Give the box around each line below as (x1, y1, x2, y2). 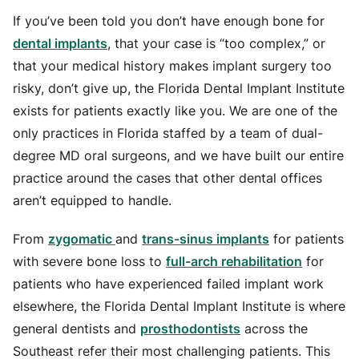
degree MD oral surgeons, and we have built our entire (13, 147, 344, 163)
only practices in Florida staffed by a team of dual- (13, 125, 323, 141)
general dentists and (13, 321, 140, 337)
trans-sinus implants (142, 231, 269, 247)
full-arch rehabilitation (166, 253, 302, 269)
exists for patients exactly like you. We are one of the (13, 103, 337, 119)
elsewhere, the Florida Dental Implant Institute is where (13, 298, 345, 314)
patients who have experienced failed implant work (13, 276, 324, 292)
